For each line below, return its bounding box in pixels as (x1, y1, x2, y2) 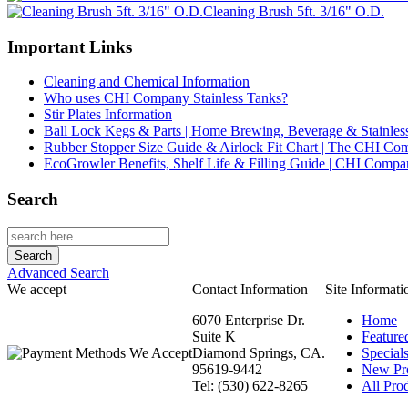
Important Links (7, 36, 132, 56)
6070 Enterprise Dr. (192, 311, 305, 328)
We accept (7, 280, 66, 297)
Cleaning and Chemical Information (44, 74, 250, 90)
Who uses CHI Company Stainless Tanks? (44, 90, 288, 107)
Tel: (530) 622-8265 (192, 377, 308, 393)
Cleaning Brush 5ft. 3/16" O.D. (203, 4, 384, 20)
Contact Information (192, 280, 308, 297)
